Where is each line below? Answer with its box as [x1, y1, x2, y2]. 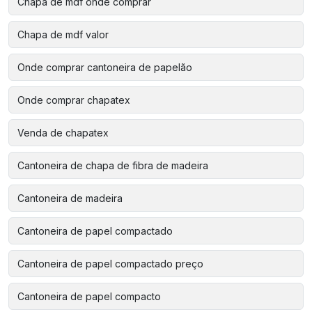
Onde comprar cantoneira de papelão [17, 61, 192, 73]
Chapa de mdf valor [17, 28, 109, 40]
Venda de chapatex [17, 126, 109, 139]
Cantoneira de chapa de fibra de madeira [17, 159, 208, 171]
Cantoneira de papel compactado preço [17, 257, 203, 270]
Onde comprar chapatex [17, 93, 130, 106]
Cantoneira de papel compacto [17, 290, 161, 302]
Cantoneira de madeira [17, 192, 123, 204]
